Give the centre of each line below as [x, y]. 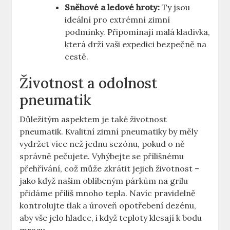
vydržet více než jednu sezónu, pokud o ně [102, 144]
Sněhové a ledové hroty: [112, 7]
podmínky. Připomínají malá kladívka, [138, 32]
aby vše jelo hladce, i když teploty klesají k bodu [111, 218]
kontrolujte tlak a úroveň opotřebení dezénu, [108, 206]
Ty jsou [175, 7]
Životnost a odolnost [89, 83]
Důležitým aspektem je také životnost [93, 119]
